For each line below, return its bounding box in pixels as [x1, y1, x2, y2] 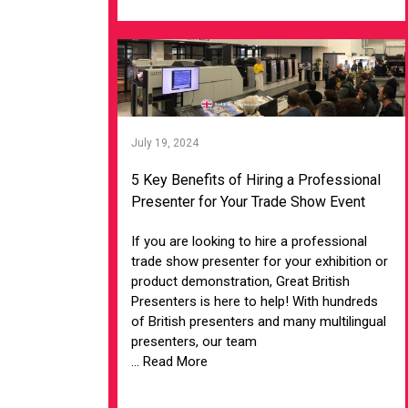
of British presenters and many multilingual [131, 312, 387, 330]
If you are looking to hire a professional [131, 232, 368, 250]
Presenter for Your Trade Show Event [131, 192, 366, 210]
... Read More [131, 352, 209, 370]
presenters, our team [131, 332, 258, 350]
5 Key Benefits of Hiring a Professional [131, 170, 382, 189]
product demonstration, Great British [131, 272, 351, 290]
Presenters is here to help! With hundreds [131, 292, 379, 310]
